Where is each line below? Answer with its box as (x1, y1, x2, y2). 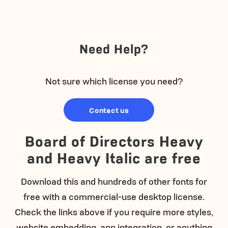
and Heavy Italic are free (27, 147, 201, 167)
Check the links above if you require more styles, (15, 205, 213, 217)
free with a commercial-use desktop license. (23, 189, 205, 202)
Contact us (89, 104, 129, 115)
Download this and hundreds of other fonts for (21, 174, 207, 187)
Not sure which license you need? (45, 74, 183, 87)
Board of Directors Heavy (24, 130, 204, 150)
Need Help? (79, 39, 149, 56)
